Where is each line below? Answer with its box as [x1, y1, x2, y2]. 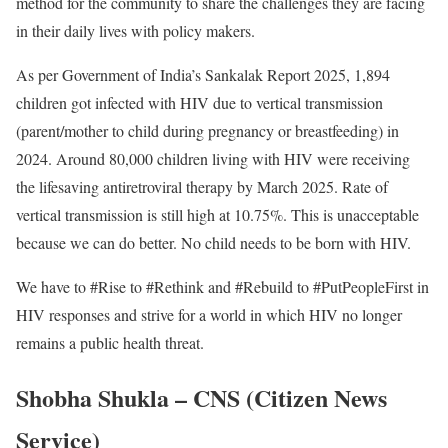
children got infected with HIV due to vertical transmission [16, 92, 383, 114]
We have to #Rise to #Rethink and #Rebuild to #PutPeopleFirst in [16, 276, 429, 298]
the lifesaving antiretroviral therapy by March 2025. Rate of [16, 176, 388, 198]
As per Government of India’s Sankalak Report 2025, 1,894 [16, 64, 390, 86]
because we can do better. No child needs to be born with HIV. [16, 232, 411, 254]
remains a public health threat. [16, 332, 204, 354]
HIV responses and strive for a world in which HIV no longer [16, 304, 402, 326]
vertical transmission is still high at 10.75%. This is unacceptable [16, 204, 419, 226]
